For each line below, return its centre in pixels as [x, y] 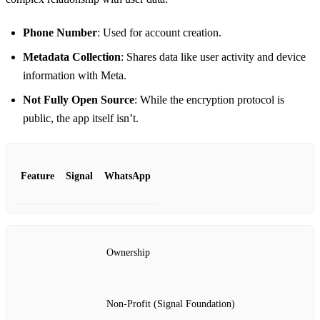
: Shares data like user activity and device [213, 57]
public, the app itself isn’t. [81, 119]
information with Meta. [75, 76]
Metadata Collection [72, 57]
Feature [37, 176]
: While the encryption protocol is [209, 100]
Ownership [128, 253]
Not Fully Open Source [79, 100]
